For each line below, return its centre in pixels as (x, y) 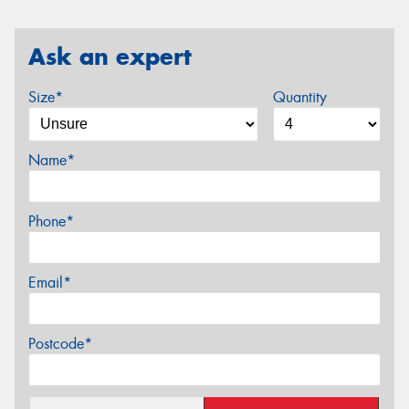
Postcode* (60, 343)
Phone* (51, 221)
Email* (50, 282)
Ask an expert (110, 57)
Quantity (299, 97)
